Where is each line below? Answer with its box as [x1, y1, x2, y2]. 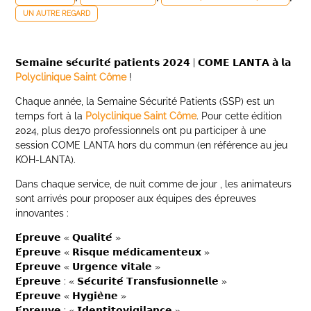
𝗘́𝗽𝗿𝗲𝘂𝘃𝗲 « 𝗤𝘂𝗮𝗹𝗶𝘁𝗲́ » [15, 232, 121, 243]
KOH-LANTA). [15, 154, 76, 165]
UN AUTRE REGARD [23, 10, 91, 17]
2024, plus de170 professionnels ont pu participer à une [15, 125, 267, 136]
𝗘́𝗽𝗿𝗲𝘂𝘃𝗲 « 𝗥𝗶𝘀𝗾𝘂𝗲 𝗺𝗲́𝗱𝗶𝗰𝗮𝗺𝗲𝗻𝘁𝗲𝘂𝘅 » [15, 246, 210, 258]
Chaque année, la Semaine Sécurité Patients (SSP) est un [15, 96, 275, 107]
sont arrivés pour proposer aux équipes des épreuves [15, 193, 257, 204]
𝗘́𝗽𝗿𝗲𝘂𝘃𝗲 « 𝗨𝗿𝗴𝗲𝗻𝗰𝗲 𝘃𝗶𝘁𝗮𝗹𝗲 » [15, 261, 161, 272]
